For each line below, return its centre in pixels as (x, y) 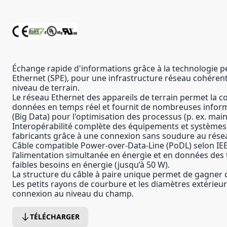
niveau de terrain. (46, 88)
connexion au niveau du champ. (73, 194)
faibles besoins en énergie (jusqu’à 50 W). (91, 165)
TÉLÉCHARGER (55, 217)
